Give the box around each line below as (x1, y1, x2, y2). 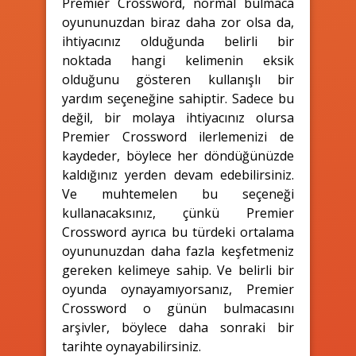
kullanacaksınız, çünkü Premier (62, 203, 294, 222)
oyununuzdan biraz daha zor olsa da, (62, 13, 294, 31)
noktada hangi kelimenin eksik (62, 51, 294, 69)
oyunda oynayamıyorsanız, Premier (62, 280, 294, 298)
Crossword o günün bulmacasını (62, 299, 294, 317)
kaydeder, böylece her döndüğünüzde (62, 146, 294, 164)
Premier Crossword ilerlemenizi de (62, 127, 294, 145)
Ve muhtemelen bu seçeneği (62, 184, 294, 203)
